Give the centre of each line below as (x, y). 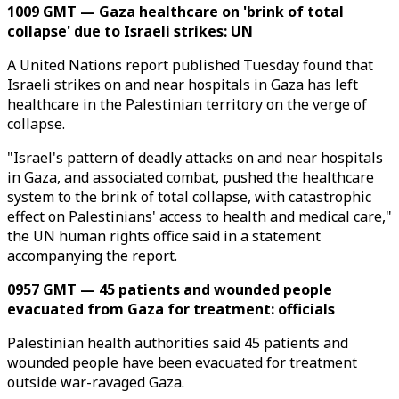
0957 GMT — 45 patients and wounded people (170, 289)
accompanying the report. (92, 256)
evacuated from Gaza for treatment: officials (171, 309)
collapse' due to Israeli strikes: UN (130, 31)
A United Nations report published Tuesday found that (190, 65)
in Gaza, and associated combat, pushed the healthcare (191, 177)
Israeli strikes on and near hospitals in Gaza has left (183, 85)
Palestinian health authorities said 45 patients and (178, 343)
